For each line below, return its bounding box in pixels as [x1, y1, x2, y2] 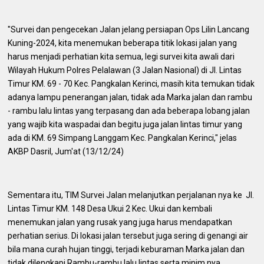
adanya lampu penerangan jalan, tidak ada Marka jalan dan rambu [8, 92, 253, 102]
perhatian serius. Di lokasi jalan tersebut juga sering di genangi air [8, 230, 249, 240]
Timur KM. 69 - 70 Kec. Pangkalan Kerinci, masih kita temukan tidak [8, 78, 255, 88]
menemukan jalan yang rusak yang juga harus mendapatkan [8, 217, 233, 227]
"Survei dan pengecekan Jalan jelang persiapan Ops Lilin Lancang [8, 24, 250, 34]
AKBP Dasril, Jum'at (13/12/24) [8, 146, 124, 156]
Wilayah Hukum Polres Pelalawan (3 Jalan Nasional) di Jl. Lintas [8, 65, 242, 75]
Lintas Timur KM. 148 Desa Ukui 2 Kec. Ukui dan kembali [8, 203, 213, 213]
